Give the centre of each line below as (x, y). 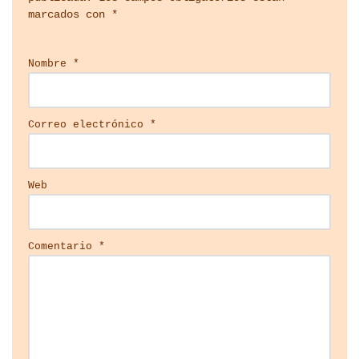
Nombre (50, 64)
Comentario (63, 247)
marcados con (70, 15)
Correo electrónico (89, 125)
